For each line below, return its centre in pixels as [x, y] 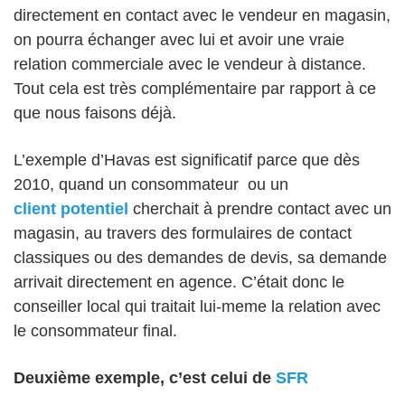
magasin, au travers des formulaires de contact [183, 234]
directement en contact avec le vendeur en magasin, [202, 16]
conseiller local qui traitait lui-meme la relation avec [197, 307]
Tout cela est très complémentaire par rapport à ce [195, 89]
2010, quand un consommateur [126, 185]
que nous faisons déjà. [95, 113]
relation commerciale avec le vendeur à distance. [190, 65]
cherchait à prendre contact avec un [260, 209]
